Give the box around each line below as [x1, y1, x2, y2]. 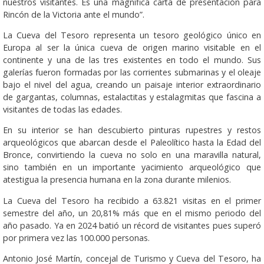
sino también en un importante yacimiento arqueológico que [3, 161, 261, 173]
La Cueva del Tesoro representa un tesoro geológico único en [3, 29, 261, 41]
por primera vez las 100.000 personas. [3, 232, 150, 243]
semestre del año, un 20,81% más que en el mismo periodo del [3, 207, 261, 219]
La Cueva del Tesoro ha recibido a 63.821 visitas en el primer [3, 194, 261, 206]
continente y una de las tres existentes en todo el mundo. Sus [3, 54, 261, 66]
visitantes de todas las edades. [3, 104, 122, 115]
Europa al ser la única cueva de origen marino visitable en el [3, 42, 261, 54]
